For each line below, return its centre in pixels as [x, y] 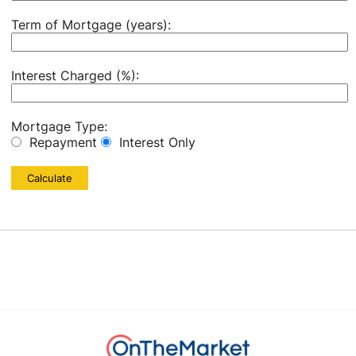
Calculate [50, 178]
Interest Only [153, 142]
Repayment [61, 142]
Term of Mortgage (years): [91, 25]
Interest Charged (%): [75, 75]
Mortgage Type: [59, 126]
